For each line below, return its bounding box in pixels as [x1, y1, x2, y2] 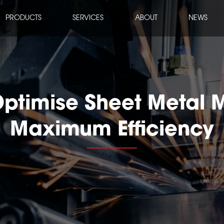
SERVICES [72, 14, 104, 22]
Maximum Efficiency [10, 120, 214, 140]
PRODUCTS [5, 14, 42, 22]
